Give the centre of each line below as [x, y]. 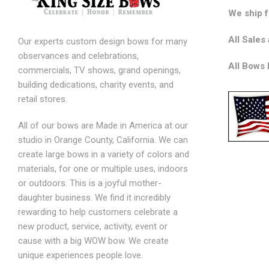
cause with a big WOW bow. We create [93, 240]
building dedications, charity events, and [96, 84]
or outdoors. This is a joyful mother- [90, 183]
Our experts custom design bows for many [103, 41]
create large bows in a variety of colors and [104, 154]
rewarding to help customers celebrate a [98, 212]
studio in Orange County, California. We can [103, 140]
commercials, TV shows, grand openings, [99, 70]
